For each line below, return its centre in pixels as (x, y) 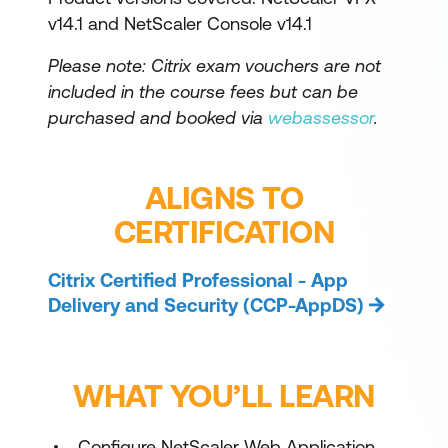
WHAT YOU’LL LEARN (224, 395)
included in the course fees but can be (203, 91)
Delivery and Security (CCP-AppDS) (206, 305)
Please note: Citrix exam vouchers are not (214, 65)
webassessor (321, 117)
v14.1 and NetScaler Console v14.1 (180, 23)
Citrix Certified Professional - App (198, 280)
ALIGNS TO (224, 197)
